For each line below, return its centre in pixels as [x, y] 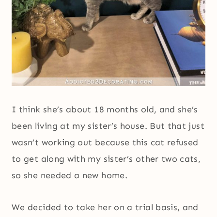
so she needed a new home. [70, 176]
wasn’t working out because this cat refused [105, 143]
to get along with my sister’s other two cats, [106, 159]
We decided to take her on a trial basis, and [105, 208]
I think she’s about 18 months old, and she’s [105, 110]
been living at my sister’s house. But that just [108, 126]
